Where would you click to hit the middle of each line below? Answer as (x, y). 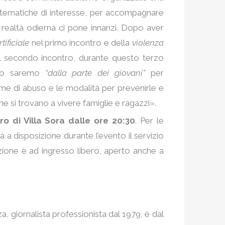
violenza (148, 42)
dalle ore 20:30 (102, 120)
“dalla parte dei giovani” (95, 73)
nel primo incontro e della (81, 42)
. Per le (149, 120)
